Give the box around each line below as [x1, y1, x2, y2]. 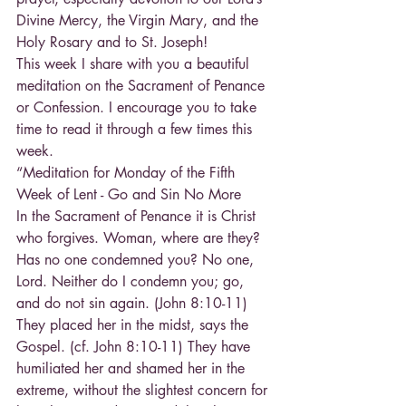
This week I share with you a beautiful [16, 53, 254, 73]
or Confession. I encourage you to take [16, 97, 261, 117]
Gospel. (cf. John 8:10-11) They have [16, 336, 255, 356]
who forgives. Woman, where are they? [16, 227, 265, 247]
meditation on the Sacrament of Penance [16, 75, 269, 95]
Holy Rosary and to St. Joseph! [16, 32, 208, 52]
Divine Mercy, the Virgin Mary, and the [16, 10, 263, 30]
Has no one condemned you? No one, [16, 249, 258, 269]
